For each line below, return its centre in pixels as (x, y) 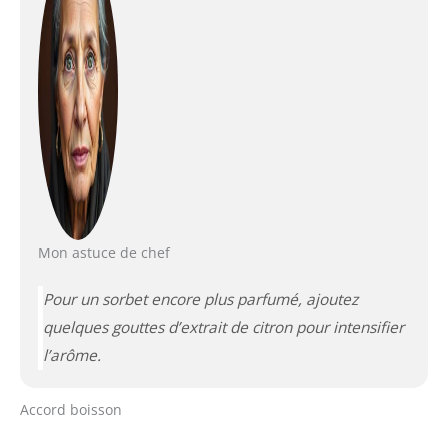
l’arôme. (71, 356)
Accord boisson (71, 410)
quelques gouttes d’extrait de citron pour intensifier (223, 328)
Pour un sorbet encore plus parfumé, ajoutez (200, 300)
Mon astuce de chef (103, 253)
